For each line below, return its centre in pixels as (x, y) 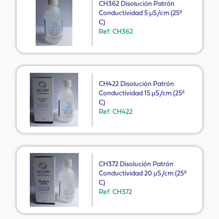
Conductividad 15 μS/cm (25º (142, 93)
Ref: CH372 (116, 192)
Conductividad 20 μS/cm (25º (143, 174)
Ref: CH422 (116, 112)
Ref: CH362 (116, 32)
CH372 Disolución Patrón (136, 164)
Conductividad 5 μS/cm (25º (141, 13)
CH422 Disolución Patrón (137, 84)
